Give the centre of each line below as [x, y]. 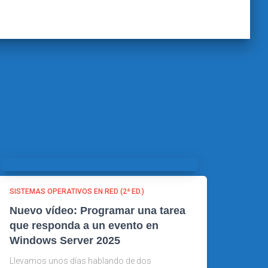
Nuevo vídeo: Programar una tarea [98, 210]
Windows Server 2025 [65, 240]
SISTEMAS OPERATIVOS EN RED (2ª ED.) [77, 191]
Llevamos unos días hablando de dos [80, 261]
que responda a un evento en [84, 225]
